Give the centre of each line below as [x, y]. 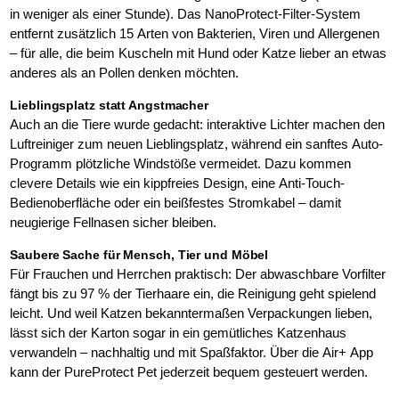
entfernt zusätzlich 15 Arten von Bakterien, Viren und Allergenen [195, 33]
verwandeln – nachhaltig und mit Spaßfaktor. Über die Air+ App [192, 352]
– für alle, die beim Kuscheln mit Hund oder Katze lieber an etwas [199, 53]
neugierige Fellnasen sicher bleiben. [115, 222]
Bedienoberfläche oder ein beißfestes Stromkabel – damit [176, 203]
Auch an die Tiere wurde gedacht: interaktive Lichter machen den [198, 124]
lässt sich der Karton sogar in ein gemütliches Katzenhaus [179, 333]
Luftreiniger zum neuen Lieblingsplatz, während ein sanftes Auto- [197, 144]
